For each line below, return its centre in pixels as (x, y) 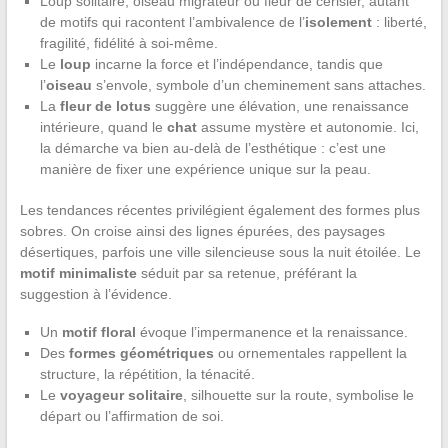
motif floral (98, 331)
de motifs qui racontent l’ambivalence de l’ (172, 21)
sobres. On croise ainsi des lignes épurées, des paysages (202, 230)
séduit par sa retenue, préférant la (246, 272)
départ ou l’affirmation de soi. (131, 415)
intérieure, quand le (103, 126)
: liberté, (399, 21)
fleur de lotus (105, 105)
